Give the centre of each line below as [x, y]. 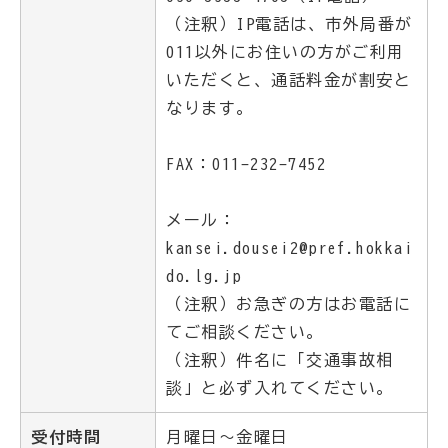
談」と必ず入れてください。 [280, 388]
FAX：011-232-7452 [246, 164]
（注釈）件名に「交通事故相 [280, 360]
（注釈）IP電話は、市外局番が [289, 24]
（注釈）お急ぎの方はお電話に [288, 304]
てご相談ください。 [245, 332]
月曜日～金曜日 [227, 437]
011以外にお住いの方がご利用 [285, 52]
